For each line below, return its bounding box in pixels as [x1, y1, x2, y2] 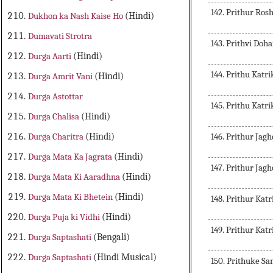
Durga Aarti [28, 51, 74, 62]
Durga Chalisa [28, 111, 82, 122]
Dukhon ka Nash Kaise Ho [28, 10, 126, 22]
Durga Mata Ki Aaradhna [28, 171, 122, 183]
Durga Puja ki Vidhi [28, 211, 102, 223]
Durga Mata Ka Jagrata [28, 151, 115, 163]
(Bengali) [93, 232, 130, 243]
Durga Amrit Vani [28, 71, 95, 82]
